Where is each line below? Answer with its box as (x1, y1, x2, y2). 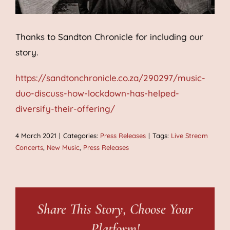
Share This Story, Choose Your (37, 200, 193, 218)
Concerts (15, 143, 43, 152)
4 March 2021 (15, 131, 56, 140)
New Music (47, 143, 80, 152)
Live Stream (171, 131, 208, 140)
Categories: (63, 131, 100, 140)
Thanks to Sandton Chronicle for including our (15, 31, 203, 43)
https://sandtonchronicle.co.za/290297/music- (15, 72, 205, 84)
